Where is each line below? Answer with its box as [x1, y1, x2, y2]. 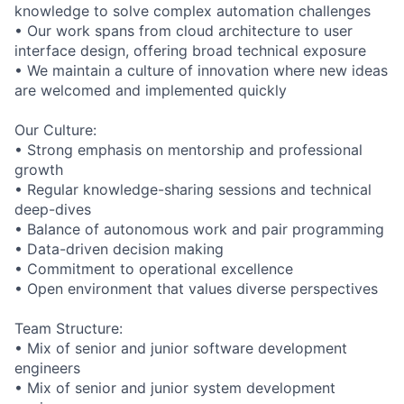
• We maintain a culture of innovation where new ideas [14, 60, 388, 79]
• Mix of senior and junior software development [14, 338, 347, 357]
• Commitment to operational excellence [14, 259, 293, 278]
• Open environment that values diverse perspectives [14, 279, 378, 298]
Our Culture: [14, 120, 96, 139]
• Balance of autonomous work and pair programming [14, 219, 384, 238]
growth [14, 160, 63, 179]
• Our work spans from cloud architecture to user [14, 21, 353, 40]
